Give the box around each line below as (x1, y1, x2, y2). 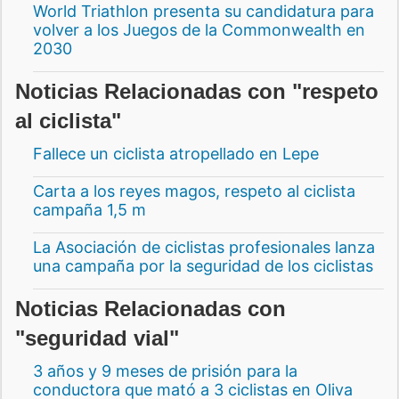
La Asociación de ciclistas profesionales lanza (33, 237, 375, 256)
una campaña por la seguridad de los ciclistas (33, 256, 373, 275)
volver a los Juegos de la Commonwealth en (33, 20, 365, 39)
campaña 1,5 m (33, 199, 146, 219)
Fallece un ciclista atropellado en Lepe (33, 143, 319, 163)
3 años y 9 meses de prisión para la (33, 361, 297, 380)
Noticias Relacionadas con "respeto (15, 78, 379, 103)
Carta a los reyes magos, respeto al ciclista (33, 181, 355, 200)
